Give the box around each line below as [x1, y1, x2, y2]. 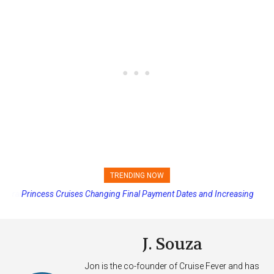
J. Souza [142, 234, 202, 255]
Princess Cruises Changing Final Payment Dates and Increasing [21, 189, 253, 199]
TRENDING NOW [110, 171, 164, 180]
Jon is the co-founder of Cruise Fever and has [85, 261, 259, 272]
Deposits [120, 199, 154, 209]
